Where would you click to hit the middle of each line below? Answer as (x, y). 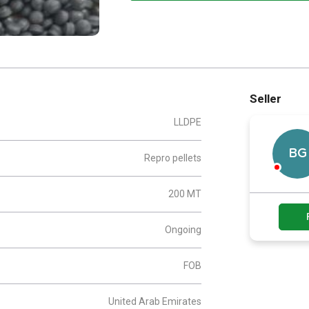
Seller (266, 99)
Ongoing (183, 230)
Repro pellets (173, 158)
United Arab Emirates (155, 301)
